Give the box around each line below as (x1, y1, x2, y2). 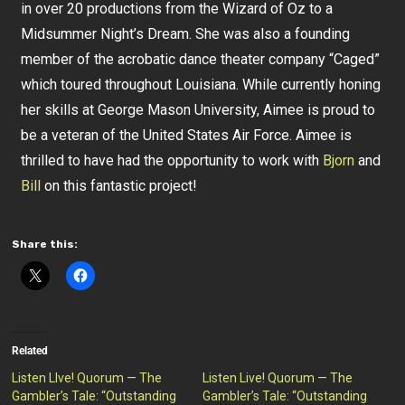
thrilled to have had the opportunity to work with (21, 152, 324, 169)
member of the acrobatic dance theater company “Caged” (21, 51, 381, 68)
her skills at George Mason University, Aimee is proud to (21, 101, 376, 118)
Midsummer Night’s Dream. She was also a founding (21, 25, 351, 42)
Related (12, 344, 49, 357)
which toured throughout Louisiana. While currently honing (21, 76, 381, 93)
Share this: (12, 238, 79, 250)
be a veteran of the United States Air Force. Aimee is (21, 127, 353, 144)
